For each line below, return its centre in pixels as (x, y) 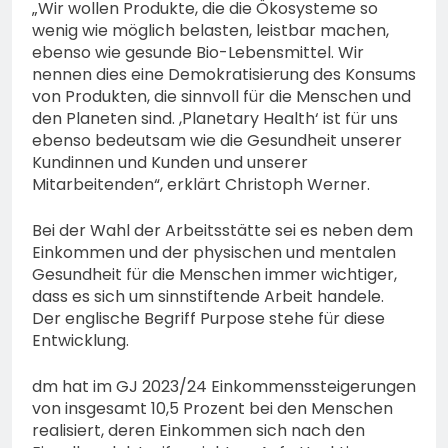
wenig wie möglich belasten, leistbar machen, (210, 31)
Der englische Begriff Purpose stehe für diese (208, 319)
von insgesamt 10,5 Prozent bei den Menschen (212, 409)
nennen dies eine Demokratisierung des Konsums (224, 75)
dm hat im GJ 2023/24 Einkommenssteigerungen (224, 387)
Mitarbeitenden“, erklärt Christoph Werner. (201, 185)
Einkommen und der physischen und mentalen (214, 253)
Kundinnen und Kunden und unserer (170, 163)
